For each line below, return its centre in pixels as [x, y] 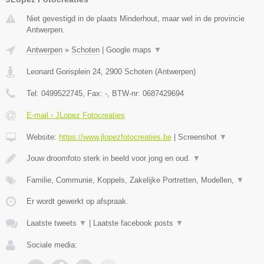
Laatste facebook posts [134, 223]
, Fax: [94, 94]
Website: [43, 137]
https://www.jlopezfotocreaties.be [115, 137]
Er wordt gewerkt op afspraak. [77, 202]
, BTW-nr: [125, 94]
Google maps [130, 50]
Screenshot [199, 137]
